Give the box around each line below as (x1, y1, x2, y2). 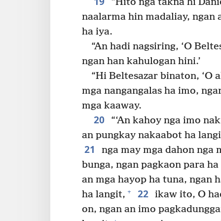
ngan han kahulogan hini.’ (82, 55, 201, 67)
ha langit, (82, 188, 125, 200)
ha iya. (82, 26, 112, 37)
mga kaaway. (82, 100, 142, 111)
